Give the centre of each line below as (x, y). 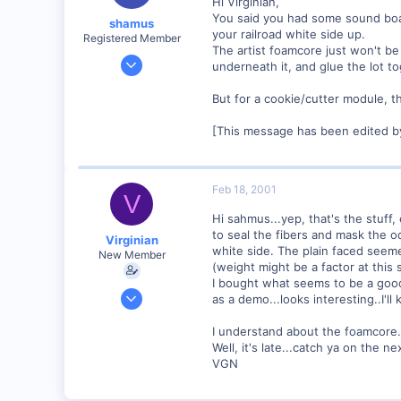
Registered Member (132, 38)
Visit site (164, 380)
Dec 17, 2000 (152, 57)
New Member (132, 254)
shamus (132, 23)
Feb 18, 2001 (244, 189)
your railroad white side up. (289, 34)
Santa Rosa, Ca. (145, 357)
